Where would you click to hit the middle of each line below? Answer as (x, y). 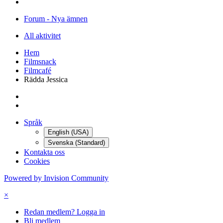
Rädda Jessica (46, 80)
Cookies (37, 161)
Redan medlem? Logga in (64, 212)
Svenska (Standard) (76, 143)
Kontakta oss (44, 152)
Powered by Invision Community (56, 178)
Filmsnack (40, 62)
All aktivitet (42, 36)
